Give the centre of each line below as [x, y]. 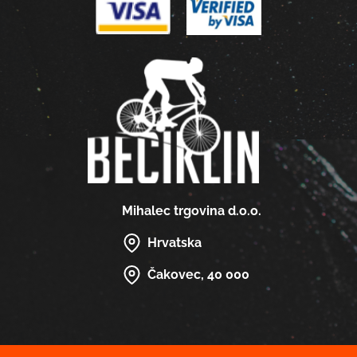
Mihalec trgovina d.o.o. [191, 210]
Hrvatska [174, 242]
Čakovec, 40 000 [198, 274]
